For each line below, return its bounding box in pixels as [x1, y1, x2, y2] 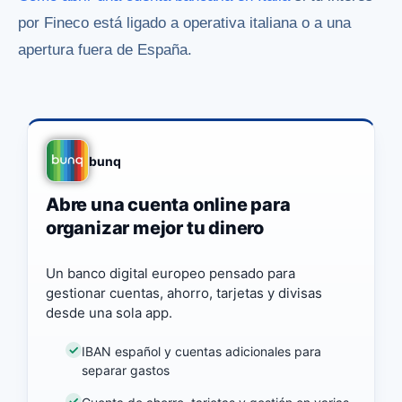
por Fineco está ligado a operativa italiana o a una [18, 14, 351, 32]
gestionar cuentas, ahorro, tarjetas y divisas [46, 284, 322, 302]
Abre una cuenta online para [46, 194, 291, 216]
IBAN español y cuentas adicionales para [82, 343, 322, 359]
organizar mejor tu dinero [46, 217, 265, 240]
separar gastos [82, 362, 170, 378]
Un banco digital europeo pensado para [46, 265, 295, 283]
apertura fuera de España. [18, 41, 192, 59]
